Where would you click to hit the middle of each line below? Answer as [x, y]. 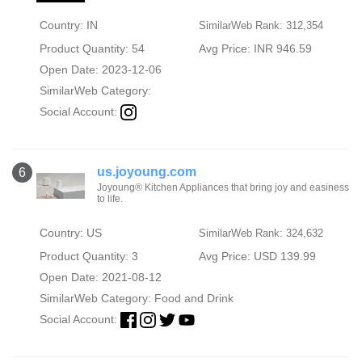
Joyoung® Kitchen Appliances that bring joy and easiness [223, 187]
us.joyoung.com [147, 171]
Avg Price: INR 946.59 [255, 48]
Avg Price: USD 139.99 [257, 256]
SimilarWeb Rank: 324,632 [261, 233]
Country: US [70, 232]
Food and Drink [194, 298]
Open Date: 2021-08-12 [100, 277]
